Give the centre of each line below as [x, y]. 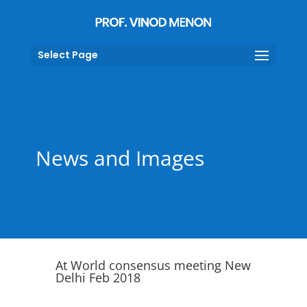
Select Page [67, 54]
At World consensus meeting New [153, 265]
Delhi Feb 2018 [98, 278]
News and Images [120, 158]
